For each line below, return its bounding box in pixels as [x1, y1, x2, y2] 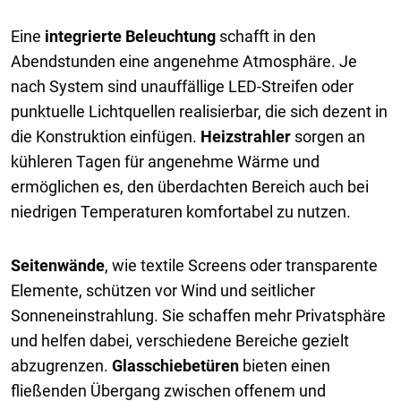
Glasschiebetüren [112, 355, 239, 375]
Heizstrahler [200, 126, 291, 146]
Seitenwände [11, 255, 105, 275]
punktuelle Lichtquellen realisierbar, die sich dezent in [11, 101, 388, 121]
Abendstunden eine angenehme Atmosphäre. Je [11, 51, 357, 71]
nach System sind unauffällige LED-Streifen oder [11, 76, 354, 96]
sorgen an [291, 126, 365, 146]
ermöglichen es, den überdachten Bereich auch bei [11, 176, 369, 196]
